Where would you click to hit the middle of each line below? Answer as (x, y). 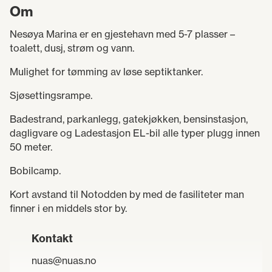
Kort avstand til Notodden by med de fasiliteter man (127, 194)
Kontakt (52, 239)
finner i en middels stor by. (68, 208)
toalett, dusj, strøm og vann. (72, 48)
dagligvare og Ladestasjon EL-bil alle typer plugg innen (135, 133)
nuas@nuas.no (64, 260)
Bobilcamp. (35, 171)
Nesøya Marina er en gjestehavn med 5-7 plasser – (122, 34)
